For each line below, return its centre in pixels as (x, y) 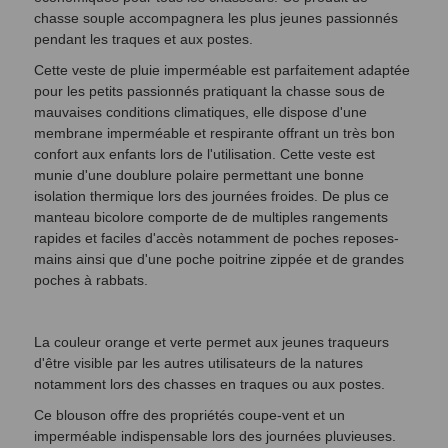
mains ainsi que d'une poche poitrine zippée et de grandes (219, 259)
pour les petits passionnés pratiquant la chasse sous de (209, 91)
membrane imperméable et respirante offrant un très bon (214, 133)
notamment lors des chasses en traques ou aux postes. (211, 384)
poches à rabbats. (91, 280)
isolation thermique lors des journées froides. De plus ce (211, 196)
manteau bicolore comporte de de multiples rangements (211, 217)
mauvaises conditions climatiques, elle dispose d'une (200, 112)
